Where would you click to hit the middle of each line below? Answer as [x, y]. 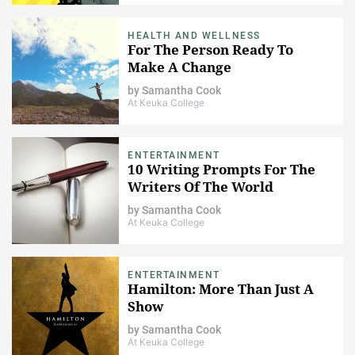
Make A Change [179, 67]
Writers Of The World [200, 186]
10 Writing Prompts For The [221, 169]
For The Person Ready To [210, 49]
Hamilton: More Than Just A [221, 288]
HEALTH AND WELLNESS [194, 35]
